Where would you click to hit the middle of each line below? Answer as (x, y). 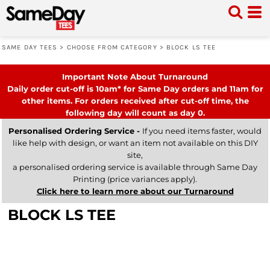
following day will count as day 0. (135, 113)
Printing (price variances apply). (135, 179)
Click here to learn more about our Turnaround (135, 191)
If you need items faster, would (202, 131)
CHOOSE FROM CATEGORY (112, 47)
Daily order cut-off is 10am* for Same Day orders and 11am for (135, 89)
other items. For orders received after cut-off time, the (135, 101)
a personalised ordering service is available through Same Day (135, 167)
